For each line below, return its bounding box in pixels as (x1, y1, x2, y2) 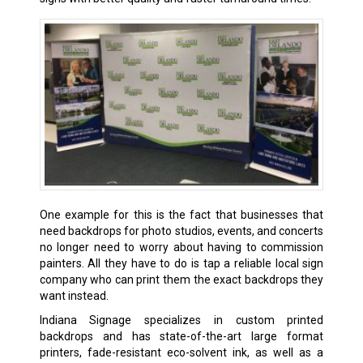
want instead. (39, 289, 109, 303)
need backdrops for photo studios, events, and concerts (39, 224, 324, 238)
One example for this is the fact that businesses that (39, 208, 324, 222)
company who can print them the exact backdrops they (39, 273, 324, 287)
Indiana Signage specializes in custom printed (39, 314, 324, 327)
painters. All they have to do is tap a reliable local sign (39, 257, 324, 271)
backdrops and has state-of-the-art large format (39, 330, 324, 344)
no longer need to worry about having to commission (39, 241, 324, 254)
